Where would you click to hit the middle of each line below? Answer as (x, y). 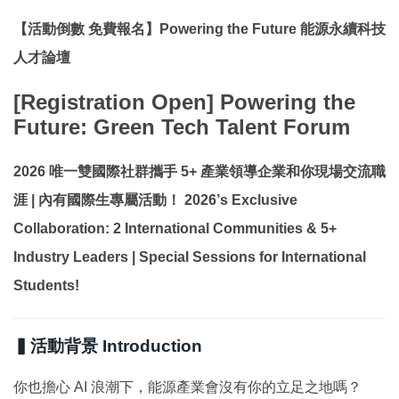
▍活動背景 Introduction (108, 346)
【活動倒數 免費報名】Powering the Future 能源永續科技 (199, 29)
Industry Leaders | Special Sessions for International (190, 256)
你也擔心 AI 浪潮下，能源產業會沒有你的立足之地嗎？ (187, 387)
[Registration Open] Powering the (184, 102)
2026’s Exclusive (241, 199)
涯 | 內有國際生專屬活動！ (97, 199)
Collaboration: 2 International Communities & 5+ (175, 228)
